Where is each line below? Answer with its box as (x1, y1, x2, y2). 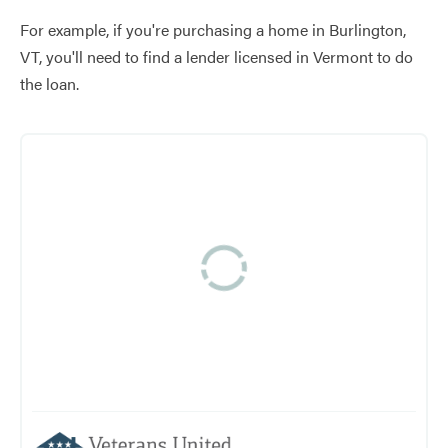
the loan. (20, 72, 79, 96)
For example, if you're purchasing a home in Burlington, (20, 18, 406, 42)
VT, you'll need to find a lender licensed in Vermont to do (20, 45, 413, 69)
